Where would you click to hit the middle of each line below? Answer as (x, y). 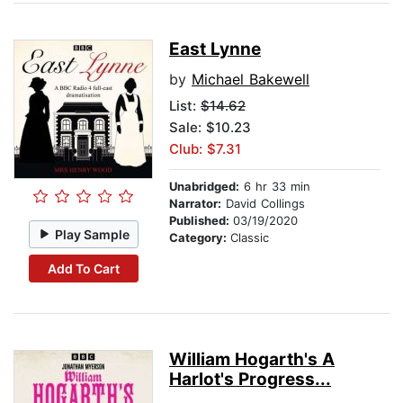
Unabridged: (204, 187)
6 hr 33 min (275, 187)
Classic (250, 238)
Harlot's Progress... (250, 380)
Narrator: (195, 204)
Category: (200, 238)
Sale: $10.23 (210, 128)
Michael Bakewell (251, 80)
